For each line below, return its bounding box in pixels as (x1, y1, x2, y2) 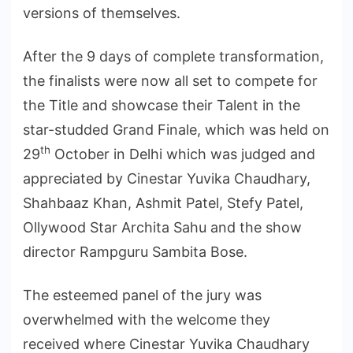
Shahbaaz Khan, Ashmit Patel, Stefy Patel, (23, 194, 303, 211)
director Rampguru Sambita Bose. (23, 243, 247, 260)
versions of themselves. (23, 4, 180, 21)
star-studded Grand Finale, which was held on (23, 121, 329, 138)
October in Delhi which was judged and (50, 145, 315, 162)
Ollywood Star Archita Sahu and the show (23, 218, 302, 236)
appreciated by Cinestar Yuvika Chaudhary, (23, 169, 310, 187)
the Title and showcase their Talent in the (23, 96, 300, 113)
